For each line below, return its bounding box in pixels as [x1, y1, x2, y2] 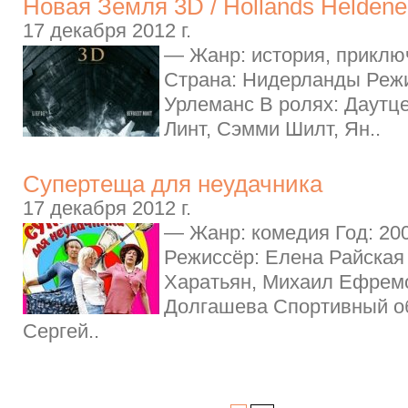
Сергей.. [23, 319, 99, 342]
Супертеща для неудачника [23, 169, 322, 198]
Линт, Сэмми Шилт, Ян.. [164, 117, 381, 140]
